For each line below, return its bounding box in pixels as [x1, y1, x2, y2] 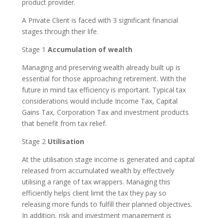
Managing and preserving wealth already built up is [21, 63, 181, 73]
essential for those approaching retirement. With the [21, 74, 186, 84]
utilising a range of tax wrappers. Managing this [21, 177, 170, 187]
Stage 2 [21, 137, 48, 146]
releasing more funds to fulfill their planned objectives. [21, 200, 192, 209]
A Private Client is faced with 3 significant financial [21, 16, 178, 25]
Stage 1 [21, 45, 48, 54]
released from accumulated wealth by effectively [21, 166, 174, 176]
